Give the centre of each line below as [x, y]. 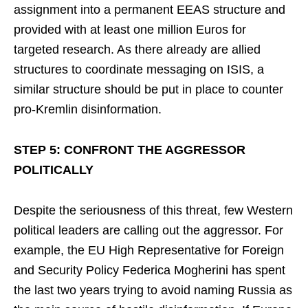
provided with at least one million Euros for [130, 30]
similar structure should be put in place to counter [148, 89]
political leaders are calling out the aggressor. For [148, 230]
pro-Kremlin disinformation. [88, 109]
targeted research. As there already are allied [137, 49]
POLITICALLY [54, 170]
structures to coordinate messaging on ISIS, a [139, 69]
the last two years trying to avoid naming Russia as [153, 290]
